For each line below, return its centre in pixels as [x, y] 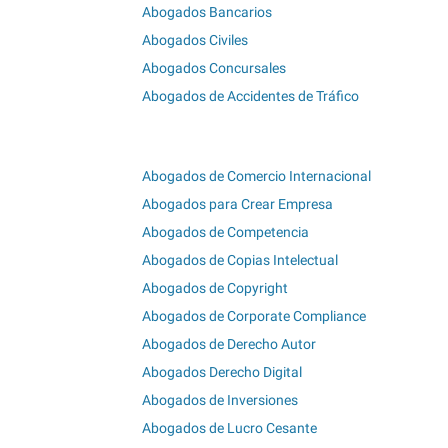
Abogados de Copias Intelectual [240, 260]
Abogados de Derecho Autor [229, 344]
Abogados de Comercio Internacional [256, 176]
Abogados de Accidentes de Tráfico [250, 95]
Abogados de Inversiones [220, 400]
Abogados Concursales [214, 67]
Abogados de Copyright [215, 288]
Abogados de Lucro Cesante [229, 428]
